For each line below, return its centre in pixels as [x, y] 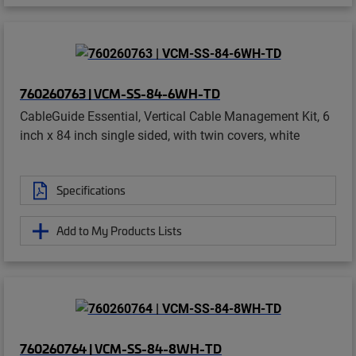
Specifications [91, 190]
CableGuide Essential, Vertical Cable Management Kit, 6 [175, 116]
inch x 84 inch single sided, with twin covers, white [160, 135]
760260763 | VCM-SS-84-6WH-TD [120, 93]
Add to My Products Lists [119, 231]
